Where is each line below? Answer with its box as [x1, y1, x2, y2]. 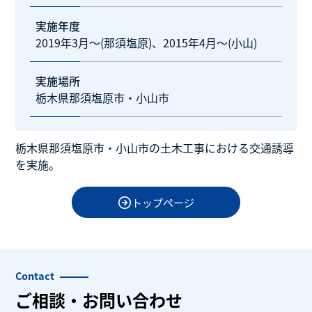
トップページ [132, 195, 194, 210]
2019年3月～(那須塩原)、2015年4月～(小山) [35, 33, 257, 51]
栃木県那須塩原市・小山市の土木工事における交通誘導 [15, 139, 295, 156]
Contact [15, 268, 55, 283]
